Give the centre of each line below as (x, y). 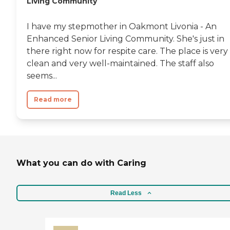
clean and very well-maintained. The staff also (120, 63)
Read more (53, 99)
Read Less (126, 193)
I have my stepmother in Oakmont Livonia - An (122, 26)
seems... (42, 75)
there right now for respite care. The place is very (127, 51)
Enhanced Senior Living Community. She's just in (126, 39)
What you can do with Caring (81, 163)
